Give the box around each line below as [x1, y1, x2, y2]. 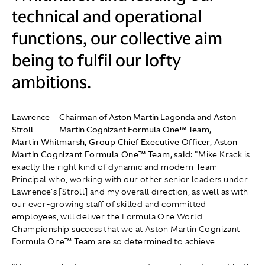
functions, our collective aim [12, 27, 222, 50]
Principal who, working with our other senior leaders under [12, 174, 248, 185]
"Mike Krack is [194, 149, 250, 160]
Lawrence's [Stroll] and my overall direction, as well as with [12, 186, 248, 198]
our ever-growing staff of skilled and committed [12, 199, 206, 210]
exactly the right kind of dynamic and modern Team [12, 161, 218, 173]
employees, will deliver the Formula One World [12, 211, 202, 222]
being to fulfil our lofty [12, 49, 181, 72]
